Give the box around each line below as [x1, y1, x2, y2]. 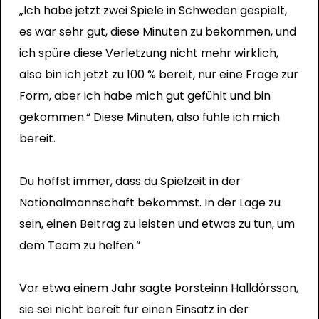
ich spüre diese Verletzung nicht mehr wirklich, [19, 44, 278, 61]
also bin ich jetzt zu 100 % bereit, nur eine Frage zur [19, 66, 298, 83]
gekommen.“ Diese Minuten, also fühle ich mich [19, 108, 280, 125]
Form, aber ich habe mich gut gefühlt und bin [19, 87, 271, 104]
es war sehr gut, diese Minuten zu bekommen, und [19, 23, 296, 40]
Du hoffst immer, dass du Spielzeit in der [19, 172, 241, 189]
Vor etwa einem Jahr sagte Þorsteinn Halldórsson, [19, 279, 298, 296]
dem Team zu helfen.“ [19, 236, 140, 253]
